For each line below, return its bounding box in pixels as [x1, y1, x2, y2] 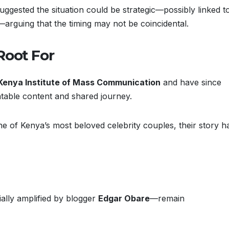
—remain [150, 193, 185, 203]
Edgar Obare [98, 193, 150, 203]
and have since [161, 77, 221, 88]
